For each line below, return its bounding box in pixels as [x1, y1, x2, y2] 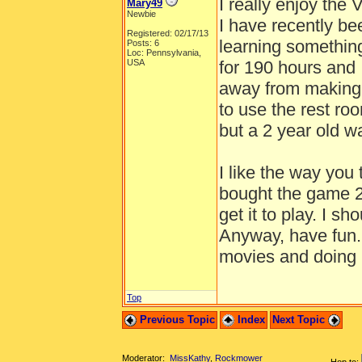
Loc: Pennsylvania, [127, 48, 201, 57]
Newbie [127, 9, 156, 19]
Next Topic [272, 314, 328, 326]
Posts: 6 [127, 38, 159, 48]
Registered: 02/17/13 [127, 28, 208, 38]
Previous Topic [137, 314, 215, 326]
